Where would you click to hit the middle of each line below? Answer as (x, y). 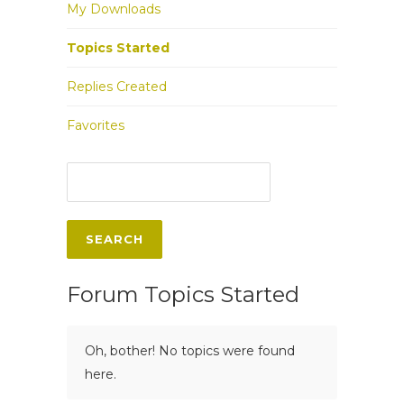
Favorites (96, 125)
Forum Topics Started (183, 294)
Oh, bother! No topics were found (190, 351)
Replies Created (117, 87)
